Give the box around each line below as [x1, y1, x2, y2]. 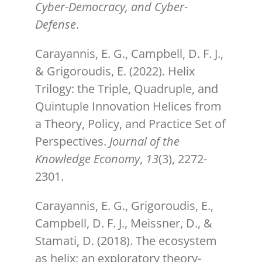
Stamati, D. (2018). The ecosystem [35, 233, 217, 249]
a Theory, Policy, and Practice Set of [35, 116, 226, 132]
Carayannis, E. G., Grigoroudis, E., [35, 198, 213, 214]
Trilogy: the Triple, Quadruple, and [35, 81, 218, 97]
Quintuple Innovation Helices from [35, 98, 222, 115]
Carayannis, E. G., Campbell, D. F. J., [35, 46, 223, 62]
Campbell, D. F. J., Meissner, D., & [35, 215, 212, 232]
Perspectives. [35, 133, 109, 150]
